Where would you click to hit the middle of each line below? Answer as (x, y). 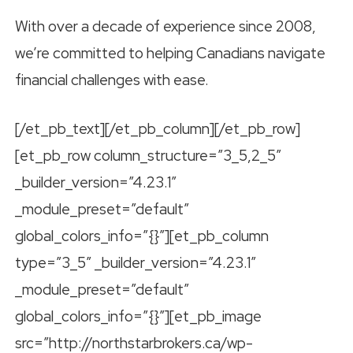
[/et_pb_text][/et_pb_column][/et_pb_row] (158, 129)
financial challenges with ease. (112, 80)
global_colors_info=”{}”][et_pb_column (142, 236)
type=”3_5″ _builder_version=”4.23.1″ (136, 263)
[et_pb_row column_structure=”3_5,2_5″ (148, 156)
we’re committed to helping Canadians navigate (170, 53)
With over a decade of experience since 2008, (165, 26)
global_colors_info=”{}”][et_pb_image (138, 317)
